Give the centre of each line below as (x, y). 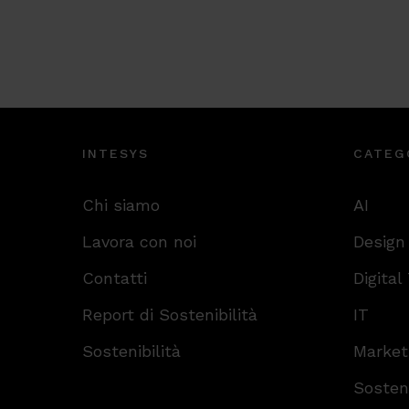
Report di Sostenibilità (170, 315)
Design (379, 241)
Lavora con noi (139, 241)
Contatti (115, 278)
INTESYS (115, 153)
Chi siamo (121, 205)
